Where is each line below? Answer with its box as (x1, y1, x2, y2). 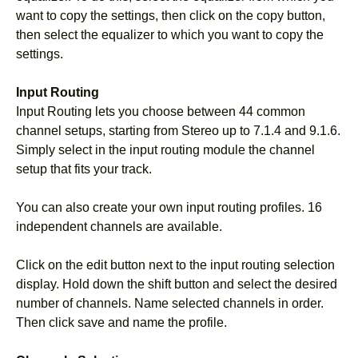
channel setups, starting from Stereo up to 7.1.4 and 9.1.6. (16, 123, 340, 137)
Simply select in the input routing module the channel (16, 142, 315, 157)
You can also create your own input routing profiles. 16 (16, 200, 322, 214)
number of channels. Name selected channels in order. (16, 296, 324, 310)
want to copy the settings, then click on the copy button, (16, 8, 325, 22)
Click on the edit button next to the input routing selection (16, 257, 335, 272)
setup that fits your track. (16, 161, 152, 176)
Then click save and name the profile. (16, 315, 227, 329)
